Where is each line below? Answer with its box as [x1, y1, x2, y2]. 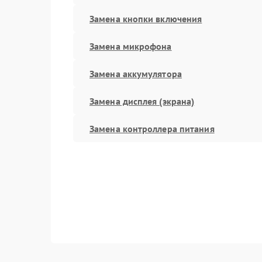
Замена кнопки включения [89, 12, 202, 25]
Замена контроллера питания [89, 122, 215, 135]
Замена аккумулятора [89, 67, 182, 80]
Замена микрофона [89, 40, 172, 52]
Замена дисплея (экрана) [89, 95, 195, 107]
